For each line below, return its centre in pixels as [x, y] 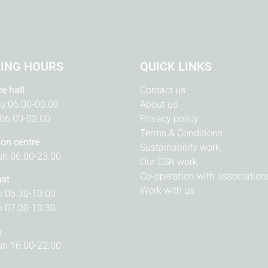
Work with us [167, 191]
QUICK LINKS [176, 67]
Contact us [163, 90]
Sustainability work [180, 148]
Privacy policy [169, 119]
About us [159, 105]
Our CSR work [169, 162]
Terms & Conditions [181, 133]
